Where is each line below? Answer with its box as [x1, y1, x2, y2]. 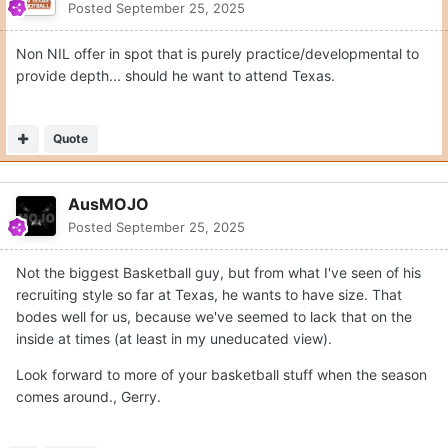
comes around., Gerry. [16, 387, 165, 405]
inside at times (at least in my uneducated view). [16, 329, 332, 347]
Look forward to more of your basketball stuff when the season [16, 365, 427, 383]
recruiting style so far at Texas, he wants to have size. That [16, 285, 402, 303]
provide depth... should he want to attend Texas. [16, 66, 335, 84]
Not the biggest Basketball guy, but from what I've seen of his [16, 263, 421, 281]
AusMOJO [68, 193, 149, 214]
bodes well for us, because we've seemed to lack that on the [16, 307, 412, 325]
